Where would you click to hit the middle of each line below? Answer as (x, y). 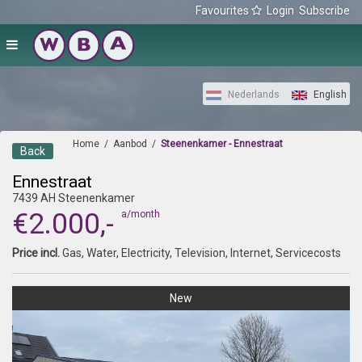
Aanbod (130, 144)
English (329, 95)
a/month (141, 214)
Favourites (223, 11)
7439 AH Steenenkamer (74, 198)
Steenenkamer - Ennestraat (222, 144)
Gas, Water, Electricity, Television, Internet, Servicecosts (200, 253)
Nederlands (253, 95)
